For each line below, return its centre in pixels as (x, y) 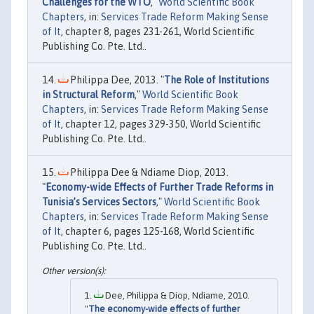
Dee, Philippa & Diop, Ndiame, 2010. (176, 296)
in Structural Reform (88, 94)
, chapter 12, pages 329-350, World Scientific (161, 124)
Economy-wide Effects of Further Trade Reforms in (159, 187)
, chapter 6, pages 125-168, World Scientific (158, 231)
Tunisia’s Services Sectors (99, 202)
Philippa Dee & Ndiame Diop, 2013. (148, 172)
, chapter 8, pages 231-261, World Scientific (158, 31)
